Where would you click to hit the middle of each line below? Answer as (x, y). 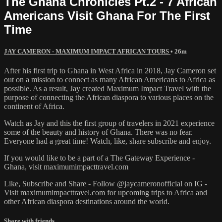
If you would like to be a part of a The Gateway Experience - (99, 158)
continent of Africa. (34, 106)
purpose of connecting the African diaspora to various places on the (109, 97)
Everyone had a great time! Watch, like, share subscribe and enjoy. (108, 141)
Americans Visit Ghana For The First (107, 15)
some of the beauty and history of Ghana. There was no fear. (98, 132)
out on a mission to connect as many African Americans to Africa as (110, 79)
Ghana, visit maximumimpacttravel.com (66, 166)
